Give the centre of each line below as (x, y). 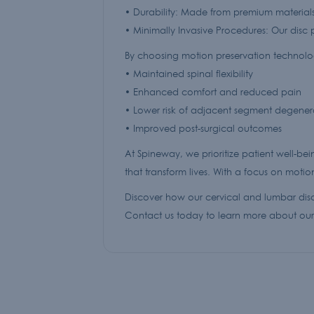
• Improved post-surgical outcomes (203, 128)
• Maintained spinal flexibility (189, 74)
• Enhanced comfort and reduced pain (213, 92)
